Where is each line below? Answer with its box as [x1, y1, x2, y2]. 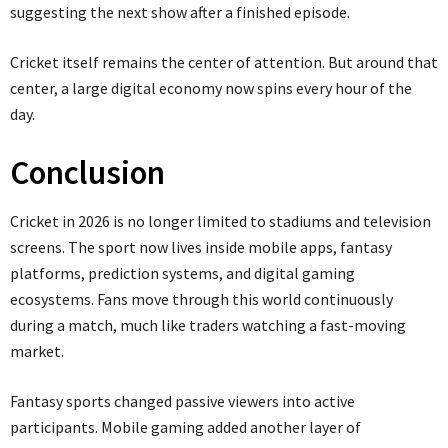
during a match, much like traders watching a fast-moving [10, 314, 406, 335]
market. [10, 340, 64, 361]
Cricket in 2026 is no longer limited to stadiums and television [10, 210, 431, 231]
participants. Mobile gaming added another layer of [10, 416, 361, 437]
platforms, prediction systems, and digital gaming [10, 262, 355, 283]
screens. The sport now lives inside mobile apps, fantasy [10, 236, 392, 257]
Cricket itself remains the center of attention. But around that [10, 51, 438, 72]
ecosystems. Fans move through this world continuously [10, 288, 393, 309]
